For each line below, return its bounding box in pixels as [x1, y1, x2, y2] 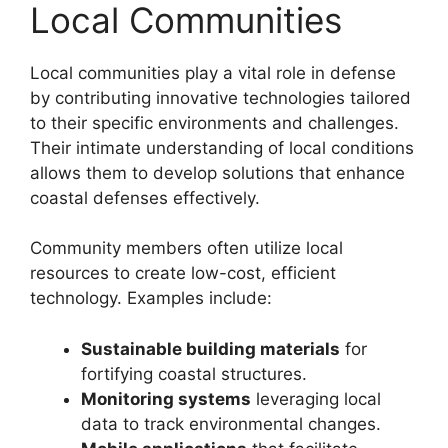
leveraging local [251, 388, 381, 409]
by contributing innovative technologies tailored [30, 87, 411, 108]
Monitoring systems [81, 388, 251, 409]
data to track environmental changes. [81, 413, 381, 434]
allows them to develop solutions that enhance [30, 162, 405, 183]
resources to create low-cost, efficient [30, 263, 336, 283]
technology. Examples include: [30, 288, 272, 308]
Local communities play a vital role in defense [30, 62, 396, 83]
